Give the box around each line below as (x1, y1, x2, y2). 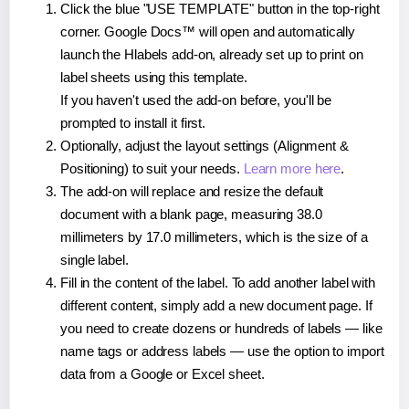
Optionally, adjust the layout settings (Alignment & (60, 137, 349, 153)
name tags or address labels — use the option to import (60, 342, 384, 359)
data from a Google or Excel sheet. (60, 365, 265, 382)
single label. (60, 251, 129, 267)
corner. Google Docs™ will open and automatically (60, 23, 356, 39)
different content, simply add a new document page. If (60, 297, 372, 313)
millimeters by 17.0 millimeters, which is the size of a (60, 228, 368, 245)
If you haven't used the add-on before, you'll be (60, 91, 332, 108)
